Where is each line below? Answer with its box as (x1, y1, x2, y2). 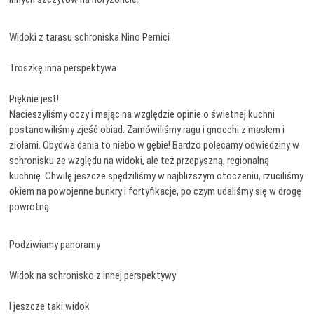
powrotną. (9, 200, 52, 213)
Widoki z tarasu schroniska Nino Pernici (9, 31, 170, 43)
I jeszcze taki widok (9, 300, 90, 313)
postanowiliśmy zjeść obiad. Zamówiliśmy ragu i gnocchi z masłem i (9, 123, 285, 136)
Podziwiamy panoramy (9, 238, 101, 251)
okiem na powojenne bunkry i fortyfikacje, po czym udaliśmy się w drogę (9, 185, 302, 198)
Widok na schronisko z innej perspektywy (9, 269, 177, 282)
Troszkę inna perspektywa (9, 62, 117, 74)
